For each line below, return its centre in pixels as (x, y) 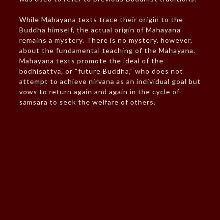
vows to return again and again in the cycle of (99, 92)
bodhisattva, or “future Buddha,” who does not (101, 71)
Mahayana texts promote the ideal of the (91, 61)
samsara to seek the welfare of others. (87, 102)
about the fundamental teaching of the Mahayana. (107, 51)
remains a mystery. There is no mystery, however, (106, 40)
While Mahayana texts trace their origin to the (101, 20)
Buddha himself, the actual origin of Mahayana (100, 30)
